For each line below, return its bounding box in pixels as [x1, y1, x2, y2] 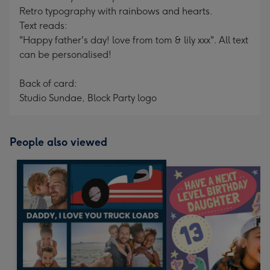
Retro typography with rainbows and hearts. [19, 5, 213, 17]
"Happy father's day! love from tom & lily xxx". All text [19, 34, 248, 46]
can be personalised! [19, 49, 111, 60]
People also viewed [10, 136, 107, 149]
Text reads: [19, 20, 67, 31]
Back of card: [19, 78, 77, 89]
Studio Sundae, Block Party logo [19, 92, 157, 104]
